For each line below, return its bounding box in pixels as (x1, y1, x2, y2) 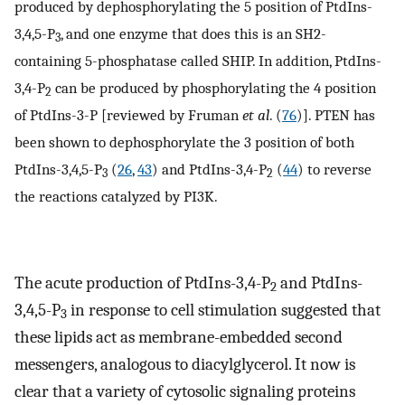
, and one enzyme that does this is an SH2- (61, 24, 326, 42)
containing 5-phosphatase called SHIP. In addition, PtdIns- (14, 51, 381, 70)
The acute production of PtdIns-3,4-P (14, 272, 270, 293)
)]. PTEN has (297, 105, 375, 124)
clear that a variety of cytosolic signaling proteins (14, 381, 355, 401)
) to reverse (297, 159, 372, 178)
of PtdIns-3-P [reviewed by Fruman (14, 105, 242, 124)
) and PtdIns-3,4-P (152, 159, 267, 178)
